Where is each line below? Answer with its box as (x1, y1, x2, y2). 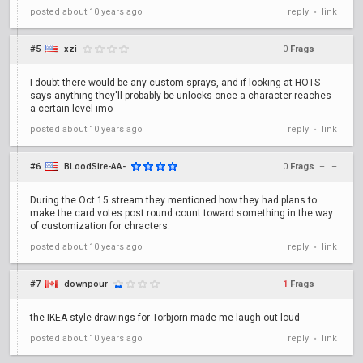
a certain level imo (30, 103, 113, 114)
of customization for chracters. (30, 220, 170, 232)
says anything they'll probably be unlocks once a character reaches (30, 90, 331, 101)
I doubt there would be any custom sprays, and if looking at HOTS (30, 77, 320, 88)
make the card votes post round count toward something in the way (30, 207, 333, 219)
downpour (64, 279, 108, 289)
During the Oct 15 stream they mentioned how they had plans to (30, 194, 317, 206)
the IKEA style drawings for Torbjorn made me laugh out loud (30, 312, 300, 323)
